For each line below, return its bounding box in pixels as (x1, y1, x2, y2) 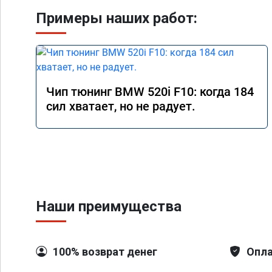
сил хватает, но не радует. (46, 99, 195, 114)
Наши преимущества (36, 198, 182, 215)
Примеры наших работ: (36, 10, 197, 27)
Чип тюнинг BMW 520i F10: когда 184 (46, 84, 254, 99)
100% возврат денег (53, 245, 157, 258)
